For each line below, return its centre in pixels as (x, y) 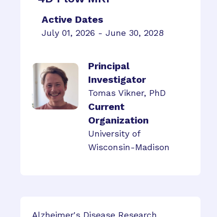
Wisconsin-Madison (129, 147)
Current (106, 107)
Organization (118, 120)
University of (114, 133)
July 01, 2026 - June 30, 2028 (103, 33)
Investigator (117, 79)
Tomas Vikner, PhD (127, 93)
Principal (109, 66)
